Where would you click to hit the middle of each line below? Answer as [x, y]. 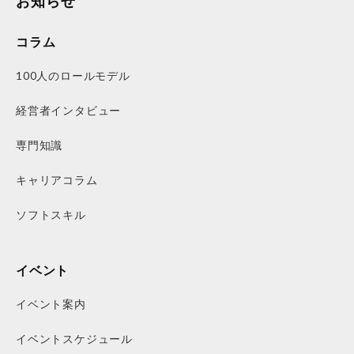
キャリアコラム [57, 179]
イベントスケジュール [74, 338]
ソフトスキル [51, 214]
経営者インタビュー [69, 110]
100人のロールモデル [73, 75]
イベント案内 [51, 303]
